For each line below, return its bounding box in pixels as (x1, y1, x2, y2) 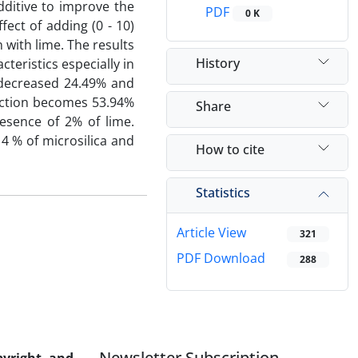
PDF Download (177, 249, 265, 268)
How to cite (196, 140, 265, 158)
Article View (177, 224, 246, 242)
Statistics (196, 183, 250, 201)
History (196, 54, 240, 72)
